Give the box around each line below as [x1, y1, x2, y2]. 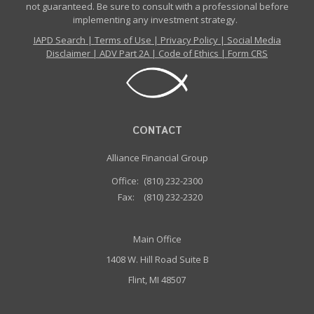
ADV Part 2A [100, 47, 149, 60]
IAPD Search [33, 34, 86, 46]
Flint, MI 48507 [128, 273, 186, 286]
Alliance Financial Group [106, 151, 208, 164]
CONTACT [132, 124, 182, 138]
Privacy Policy [160, 34, 218, 46]
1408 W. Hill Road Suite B [105, 253, 209, 266]
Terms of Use [94, 34, 151, 46]
